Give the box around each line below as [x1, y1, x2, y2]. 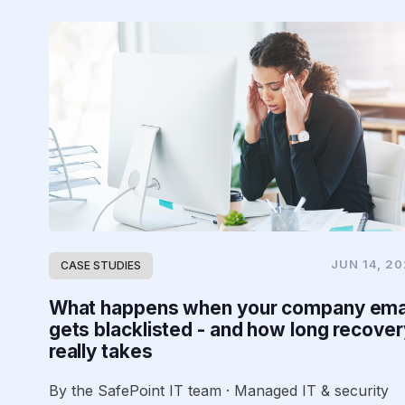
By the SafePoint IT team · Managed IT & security [48, 381, 389, 400]
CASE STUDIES [60, 258, 141, 272]
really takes [48, 339, 153, 363]
